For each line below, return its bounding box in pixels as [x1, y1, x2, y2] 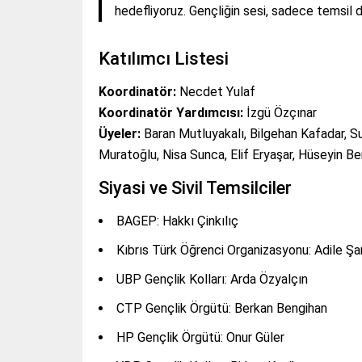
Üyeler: [99, 126, 141, 142]
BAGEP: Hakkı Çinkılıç [116, 213, 238, 229]
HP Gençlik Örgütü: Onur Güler [116, 330, 284, 346]
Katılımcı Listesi [99, 48, 229, 69]
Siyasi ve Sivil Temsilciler [99, 178, 292, 199]
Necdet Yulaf [176, 84, 255, 100]
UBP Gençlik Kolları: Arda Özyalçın [116, 271, 308, 288]
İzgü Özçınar [243, 105, 317, 121]
